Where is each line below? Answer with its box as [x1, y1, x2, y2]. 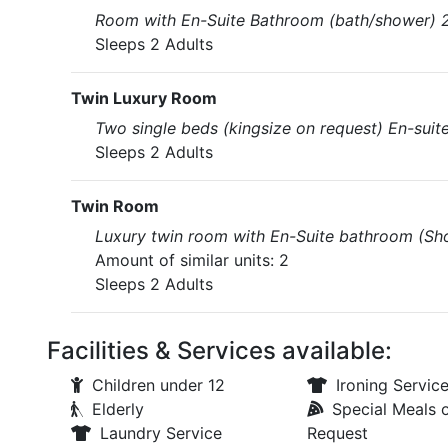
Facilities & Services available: [47, 336, 392, 365]
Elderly [92, 399, 144, 419]
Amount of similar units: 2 [95, 250, 289, 270]
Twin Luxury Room [71, 88, 217, 108]
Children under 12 [92, 375, 225, 395]
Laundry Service [100, 423, 222, 443]
